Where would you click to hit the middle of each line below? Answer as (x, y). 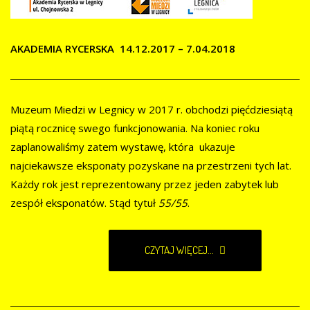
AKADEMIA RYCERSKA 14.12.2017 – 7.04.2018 (123, 49)
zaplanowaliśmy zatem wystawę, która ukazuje (123, 147)
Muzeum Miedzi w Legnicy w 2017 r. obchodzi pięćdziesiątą (152, 110)
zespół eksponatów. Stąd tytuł (83, 203)
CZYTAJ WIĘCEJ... (180, 250)
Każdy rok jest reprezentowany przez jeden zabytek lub (145, 184)
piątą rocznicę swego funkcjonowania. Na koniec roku (135, 128)
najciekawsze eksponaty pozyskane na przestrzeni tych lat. (151, 166)
